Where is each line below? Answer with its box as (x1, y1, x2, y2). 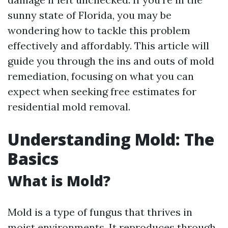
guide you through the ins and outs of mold (8, 54, 214, 67)
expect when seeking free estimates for (8, 85, 196, 98)
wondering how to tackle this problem (8, 24, 190, 37)
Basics (8, 148, 59, 169)
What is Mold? (8, 171, 110, 190)
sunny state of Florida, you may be (8, 9, 172, 21)
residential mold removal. (8, 100, 130, 113)
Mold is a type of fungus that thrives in (8, 206, 192, 218)
